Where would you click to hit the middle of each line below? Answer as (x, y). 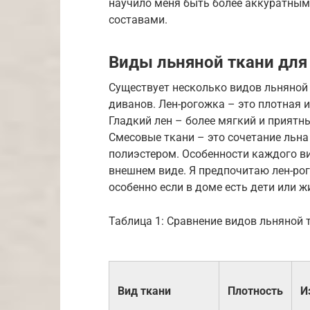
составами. (138, 19)
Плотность (255, 291)
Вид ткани (144, 291)
